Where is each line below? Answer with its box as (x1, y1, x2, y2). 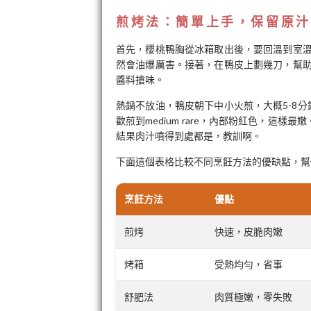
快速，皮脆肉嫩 (215, 226, 283, 237)
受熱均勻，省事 (215, 258, 283, 270)
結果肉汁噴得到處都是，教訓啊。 (116, 130, 262, 142)
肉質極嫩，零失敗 (215, 291, 292, 303)
